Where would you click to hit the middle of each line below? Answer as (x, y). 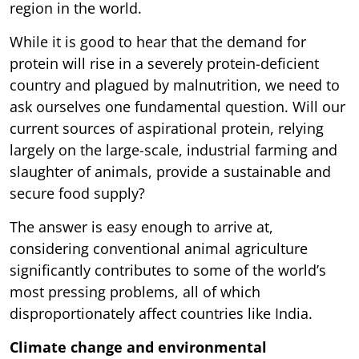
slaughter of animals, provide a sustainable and (170, 171)
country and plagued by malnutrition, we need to (175, 85)
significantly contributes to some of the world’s (168, 270)
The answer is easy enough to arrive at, (141, 226)
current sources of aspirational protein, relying (167, 128)
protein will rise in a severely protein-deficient (164, 63)
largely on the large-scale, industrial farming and (173, 149)
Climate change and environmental (138, 347)
